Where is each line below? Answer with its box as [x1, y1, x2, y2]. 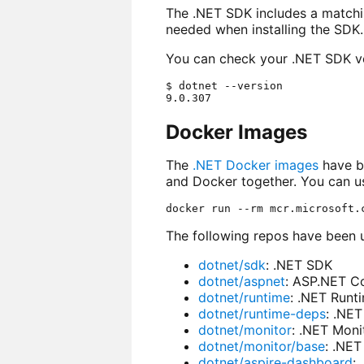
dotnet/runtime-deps [197, 305, 326, 322]
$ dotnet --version [165, 80, 283, 93]
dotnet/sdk [197, 256, 266, 273]
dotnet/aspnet [197, 272, 285, 289]
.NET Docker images [192, 156, 318, 173]
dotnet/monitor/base [197, 337, 325, 354]
